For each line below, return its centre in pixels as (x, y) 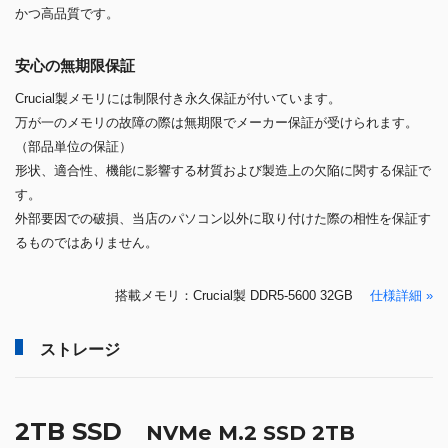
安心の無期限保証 (75, 65)
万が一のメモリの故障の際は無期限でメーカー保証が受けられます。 (216, 122)
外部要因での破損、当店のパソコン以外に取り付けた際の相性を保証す (223, 218)
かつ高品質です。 (67, 13)
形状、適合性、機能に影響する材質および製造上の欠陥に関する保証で (223, 170)
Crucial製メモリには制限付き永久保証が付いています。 (178, 98)
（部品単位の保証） (73, 146)
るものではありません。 (86, 242)
